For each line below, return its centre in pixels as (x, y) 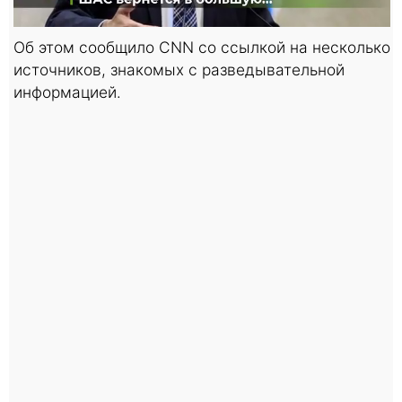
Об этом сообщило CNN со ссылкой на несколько (202, 47)
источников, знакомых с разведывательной (179, 69)
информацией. (67, 92)
